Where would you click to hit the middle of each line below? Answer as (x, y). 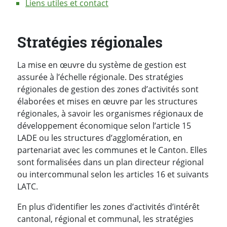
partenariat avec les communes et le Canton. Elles (112, 150)
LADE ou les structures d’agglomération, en (100, 138)
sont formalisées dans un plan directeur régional (110, 162)
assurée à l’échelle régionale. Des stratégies (100, 77)
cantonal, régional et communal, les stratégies (105, 219)
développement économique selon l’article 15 (104, 125)
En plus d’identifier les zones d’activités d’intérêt (108, 206)
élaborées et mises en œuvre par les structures (107, 101)
